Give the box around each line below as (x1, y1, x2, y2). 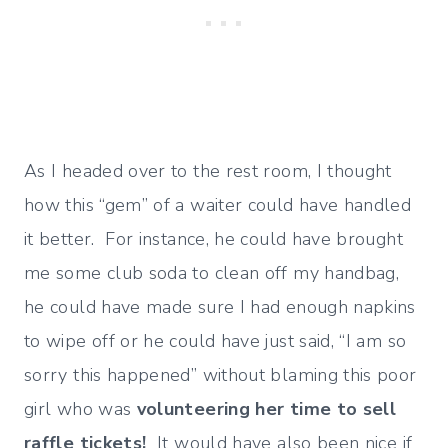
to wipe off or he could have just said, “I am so (24, 328, 407, 353)
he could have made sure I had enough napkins (24, 294, 416, 319)
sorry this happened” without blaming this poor (24, 362, 417, 387)
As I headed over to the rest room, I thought (24, 158, 392, 183)
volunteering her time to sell (136, 396, 397, 421)
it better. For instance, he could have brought (24, 226, 403, 251)
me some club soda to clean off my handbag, (24, 260, 400, 285)
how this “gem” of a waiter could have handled (24, 192, 412, 217)
